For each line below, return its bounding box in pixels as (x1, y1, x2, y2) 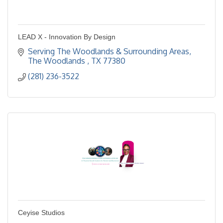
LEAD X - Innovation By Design (18, 33, 115, 41)
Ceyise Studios (18, 209, 65, 217)
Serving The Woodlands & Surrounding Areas (28, 46, 189, 57)
